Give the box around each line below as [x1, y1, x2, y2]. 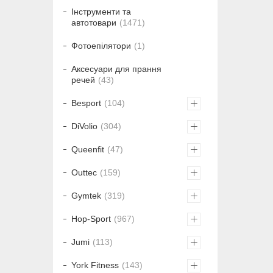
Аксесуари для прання [71, 64, 161, 74]
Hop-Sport [71, 214, 111, 224]
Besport [71, 98, 101, 108]
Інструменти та [71, 7, 131, 17]
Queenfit [71, 144, 104, 155]
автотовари [71, 18, 116, 28]
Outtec [71, 168, 97, 178]
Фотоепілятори [71, 41, 131, 51]
